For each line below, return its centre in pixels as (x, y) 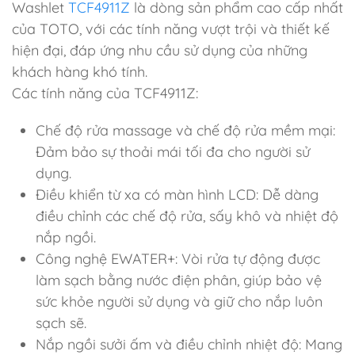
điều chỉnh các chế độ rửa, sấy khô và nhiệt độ (187, 216)
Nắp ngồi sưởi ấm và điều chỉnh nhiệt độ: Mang (189, 344)
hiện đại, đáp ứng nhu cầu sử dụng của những (160, 50)
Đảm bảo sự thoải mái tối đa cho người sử (173, 151)
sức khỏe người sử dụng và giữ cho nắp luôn (179, 301)
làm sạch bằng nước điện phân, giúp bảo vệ (179, 280)
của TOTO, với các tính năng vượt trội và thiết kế (171, 29)
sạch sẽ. (61, 323)
